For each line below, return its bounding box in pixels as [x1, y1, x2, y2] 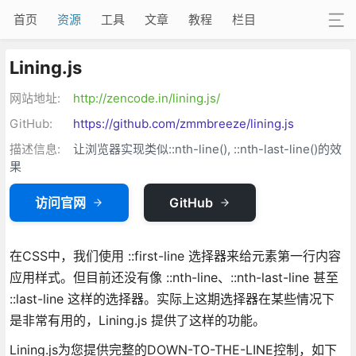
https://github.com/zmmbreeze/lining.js [72, 115, 294, 131]
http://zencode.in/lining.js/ [72, 90, 220, 106]
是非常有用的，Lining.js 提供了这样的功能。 [9, 311, 265, 328]
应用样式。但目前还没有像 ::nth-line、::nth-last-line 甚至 [9, 269, 339, 285]
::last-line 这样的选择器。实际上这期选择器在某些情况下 [9, 290, 335, 307]
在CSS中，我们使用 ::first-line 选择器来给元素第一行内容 [9, 247, 341, 264]
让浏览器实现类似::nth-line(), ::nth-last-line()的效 [72, 141, 342, 157]
